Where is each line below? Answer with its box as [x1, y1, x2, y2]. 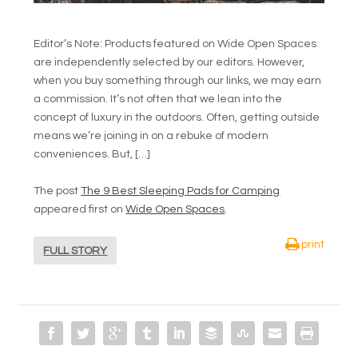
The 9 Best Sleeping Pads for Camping [81, 185, 280, 197]
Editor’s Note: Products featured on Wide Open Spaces [34, 38, 317, 50]
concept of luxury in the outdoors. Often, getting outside [34, 112, 320, 124]
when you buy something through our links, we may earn [34, 75, 322, 87]
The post [34, 185, 82, 197]
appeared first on [34, 203, 126, 215]
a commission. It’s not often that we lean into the [34, 93, 283, 105]
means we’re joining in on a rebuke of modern [34, 130, 269, 142]
